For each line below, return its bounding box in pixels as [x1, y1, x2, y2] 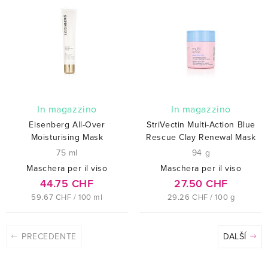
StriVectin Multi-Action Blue [147, 119, 255, 130]
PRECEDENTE [19, 231, 77, 242]
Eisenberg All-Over [29, 119, 105, 130]
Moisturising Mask [31, 132, 103, 142]
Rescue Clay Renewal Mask [146, 132, 256, 142]
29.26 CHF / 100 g [167, 192, 235, 202]
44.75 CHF [40, 176, 94, 190]
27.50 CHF [173, 176, 229, 190]
